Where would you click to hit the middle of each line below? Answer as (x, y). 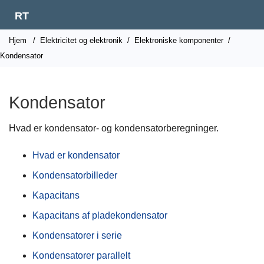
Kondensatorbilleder (75, 175)
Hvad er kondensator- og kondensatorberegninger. (114, 128)
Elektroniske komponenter (179, 40)
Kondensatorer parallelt (81, 255)
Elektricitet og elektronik (81, 40)
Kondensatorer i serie (77, 235)
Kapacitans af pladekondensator (100, 215)
